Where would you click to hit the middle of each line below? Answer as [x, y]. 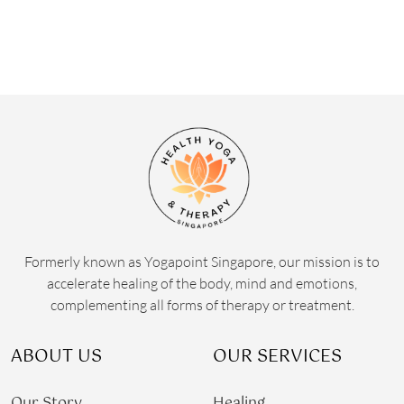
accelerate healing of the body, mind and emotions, [202, 284]
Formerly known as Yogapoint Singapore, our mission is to [202, 262]
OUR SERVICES [277, 357]
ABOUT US [56, 357]
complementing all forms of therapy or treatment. [202, 305]
